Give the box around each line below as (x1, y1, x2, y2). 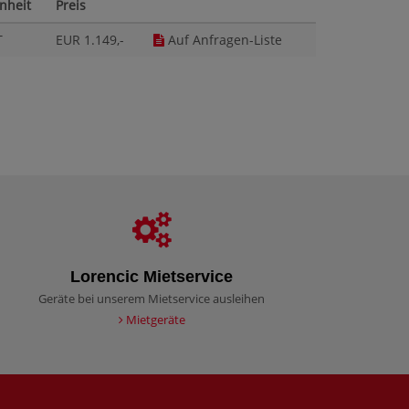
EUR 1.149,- (56, 31, 124, 49)
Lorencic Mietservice (70, 267, 233, 287)
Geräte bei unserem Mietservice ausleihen (38, 290, 265, 308)
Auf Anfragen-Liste (164, 31, 282, 49)
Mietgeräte (122, 311, 185, 329)
